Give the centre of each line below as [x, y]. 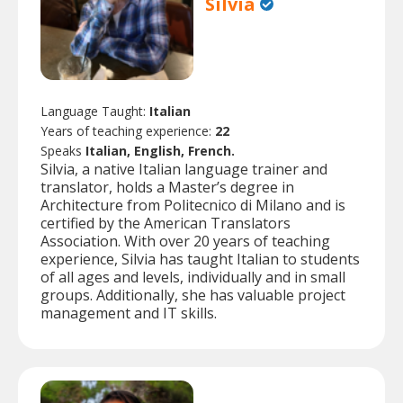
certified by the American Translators [166, 224]
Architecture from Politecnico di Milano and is [193, 206]
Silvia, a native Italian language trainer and [184, 170]
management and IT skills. [129, 313]
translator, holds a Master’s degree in [167, 188]
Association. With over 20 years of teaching [185, 242]
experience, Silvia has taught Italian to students [200, 260]
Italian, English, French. [160, 151]
